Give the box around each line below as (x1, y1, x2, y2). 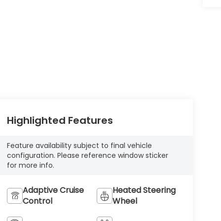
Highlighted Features (6, 113, 113, 128)
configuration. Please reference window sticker (6, 150, 168, 160)
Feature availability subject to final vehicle (6, 141, 152, 150)
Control (22, 195, 52, 207)
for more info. (6, 160, 54, 170)
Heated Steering (112, 184, 176, 196)
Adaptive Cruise (22, 184, 84, 196)
